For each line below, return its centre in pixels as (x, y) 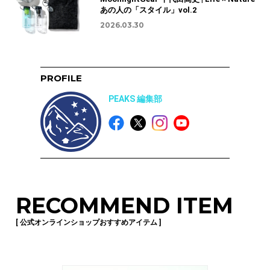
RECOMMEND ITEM (124, 206)
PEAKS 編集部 (136, 99)
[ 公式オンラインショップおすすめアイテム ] (88, 223)
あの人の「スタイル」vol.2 (148, 10)
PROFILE (61, 78)
